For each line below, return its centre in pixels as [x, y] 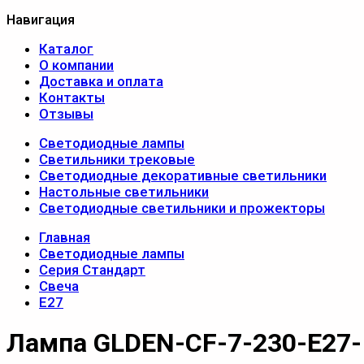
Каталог [66, 49]
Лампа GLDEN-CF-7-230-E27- [184, 343]
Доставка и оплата [101, 81]
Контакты [72, 97]
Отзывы [66, 114]
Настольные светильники [124, 192]
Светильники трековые [117, 159]
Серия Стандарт [92, 270]
